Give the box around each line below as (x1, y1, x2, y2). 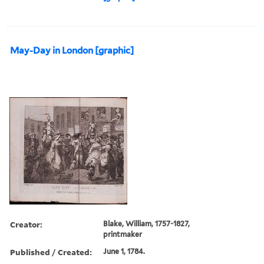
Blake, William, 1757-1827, (103, 219, 190, 228)
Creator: (10, 218, 42, 230)
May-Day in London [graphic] (10, 45, 134, 56)
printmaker (103, 229, 143, 239)
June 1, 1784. (103, 246, 146, 256)
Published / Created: (10, 246, 92, 258)
